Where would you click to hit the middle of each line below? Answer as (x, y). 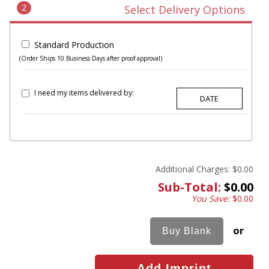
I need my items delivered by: (84, 92)
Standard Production (74, 45)
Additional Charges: (193, 169)
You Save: (212, 199)
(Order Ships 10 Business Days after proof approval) (91, 59)
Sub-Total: (189, 187)
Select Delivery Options (184, 10)
